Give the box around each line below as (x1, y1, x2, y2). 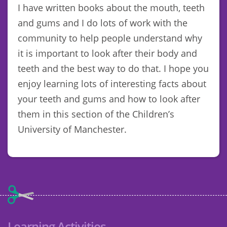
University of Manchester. (18, 123, 127, 135)
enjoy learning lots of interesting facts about (18, 77, 206, 90)
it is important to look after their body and (18, 47, 197, 59)
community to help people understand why (18, 31, 202, 44)
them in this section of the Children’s (18, 107, 174, 120)
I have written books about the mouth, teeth (18, 1, 205, 14)
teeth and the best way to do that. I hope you (18, 62, 209, 74)
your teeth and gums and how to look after (18, 92, 200, 105)
